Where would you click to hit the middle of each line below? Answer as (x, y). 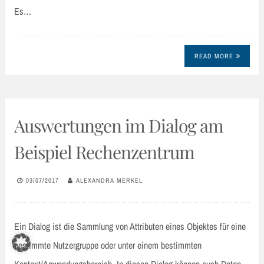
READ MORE (214, 56)
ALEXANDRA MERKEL (109, 180)
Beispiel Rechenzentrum (104, 152)
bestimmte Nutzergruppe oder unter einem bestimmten (108, 245)
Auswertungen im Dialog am (119, 126)
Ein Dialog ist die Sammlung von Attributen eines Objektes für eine (130, 227)
